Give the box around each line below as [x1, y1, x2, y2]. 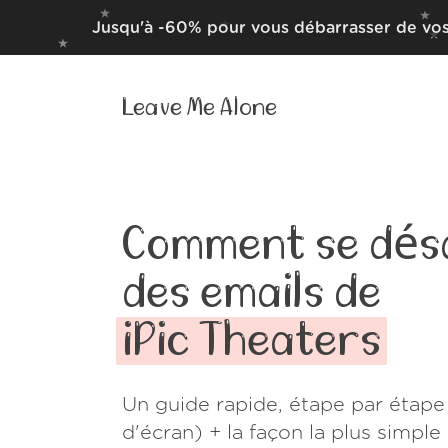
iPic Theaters [122, 318, 381, 364]
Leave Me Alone [122, 95, 277, 120]
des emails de [122, 270, 381, 316]
